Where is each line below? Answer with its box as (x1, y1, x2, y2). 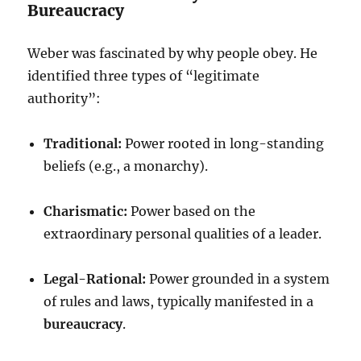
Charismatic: (44, 203, 128, 219)
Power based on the (127, 203, 256, 219)
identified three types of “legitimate (27, 68, 260, 84)
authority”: (27, 90, 102, 106)
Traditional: (44, 135, 122, 151)
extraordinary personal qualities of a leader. (44, 226, 322, 242)
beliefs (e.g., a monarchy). (44, 158, 209, 174)
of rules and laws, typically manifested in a (44, 293, 314, 309)
